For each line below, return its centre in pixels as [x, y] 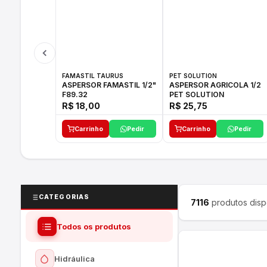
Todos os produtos [94, 226]
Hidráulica [74, 258]
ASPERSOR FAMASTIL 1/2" [82, 85]
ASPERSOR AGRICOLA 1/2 [215, 85]
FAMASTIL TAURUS [92, 76]
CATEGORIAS [64, 197]
